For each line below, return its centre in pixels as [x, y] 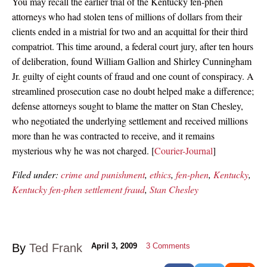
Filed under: [36, 174]
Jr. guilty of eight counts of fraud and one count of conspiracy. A [133, 76]
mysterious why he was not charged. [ [83, 150]
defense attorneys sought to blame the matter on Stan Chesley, [128, 105]
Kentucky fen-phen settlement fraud [78, 189]
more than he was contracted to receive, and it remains [113, 135]
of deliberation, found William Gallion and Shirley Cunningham [132, 61]
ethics [160, 174]
